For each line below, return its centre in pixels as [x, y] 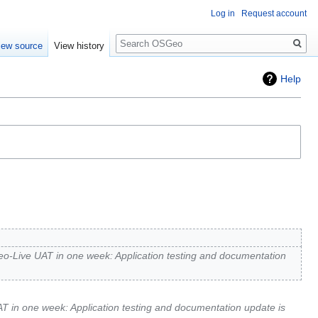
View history [79, 46]
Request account [274, 13]
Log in [223, 13]
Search [139, 36]
